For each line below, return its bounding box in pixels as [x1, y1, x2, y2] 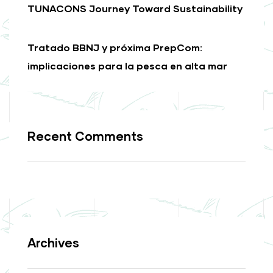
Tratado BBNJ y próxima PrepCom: [27, 41, 202, 53]
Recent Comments [27, 128, 143, 143]
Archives [27, 235, 79, 250]
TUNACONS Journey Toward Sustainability [27, 2, 243, 14]
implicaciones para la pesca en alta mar [27, 59, 227, 71]
